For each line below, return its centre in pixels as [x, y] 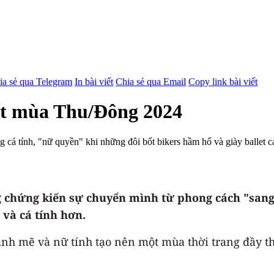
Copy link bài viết [223, 81]
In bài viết [94, 81]
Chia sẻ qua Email [151, 81]
